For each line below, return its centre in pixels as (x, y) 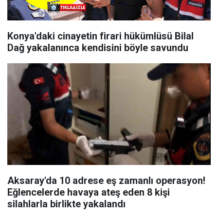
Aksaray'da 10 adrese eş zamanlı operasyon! (106, 181)
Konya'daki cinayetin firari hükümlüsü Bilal (100, 36)
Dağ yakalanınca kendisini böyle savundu (98, 48)
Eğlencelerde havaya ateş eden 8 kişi (89, 192)
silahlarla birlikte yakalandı (66, 204)
